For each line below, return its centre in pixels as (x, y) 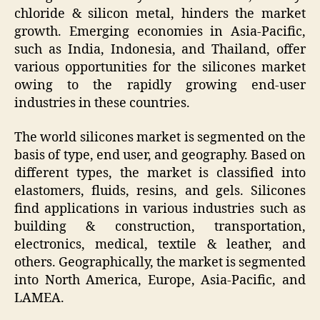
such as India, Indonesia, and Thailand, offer (160, 50)
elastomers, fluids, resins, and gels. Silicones (160, 191)
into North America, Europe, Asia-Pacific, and (160, 280)
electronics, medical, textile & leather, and (160, 244)
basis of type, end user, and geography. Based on (160, 155)
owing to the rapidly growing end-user (160, 86)
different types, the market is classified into (160, 173)
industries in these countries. (104, 104)
